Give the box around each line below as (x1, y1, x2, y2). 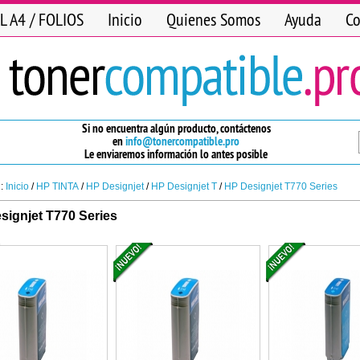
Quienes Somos (166, 8, 260, 31)
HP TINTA (36, 181, 79, 192)
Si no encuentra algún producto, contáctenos (81, 121, 271, 136)
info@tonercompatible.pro (125, 133, 239, 149)
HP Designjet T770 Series (224, 181, 337, 192)
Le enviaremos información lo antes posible (84, 146, 268, 162)
